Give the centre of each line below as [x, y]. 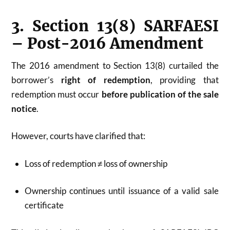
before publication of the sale [160, 94]
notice [24, 108]
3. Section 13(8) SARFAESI [115, 26]
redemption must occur [56, 94]
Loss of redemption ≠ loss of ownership [96, 163]
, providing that [184, 80]
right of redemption [106, 80]
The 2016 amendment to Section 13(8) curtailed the [115, 65]
